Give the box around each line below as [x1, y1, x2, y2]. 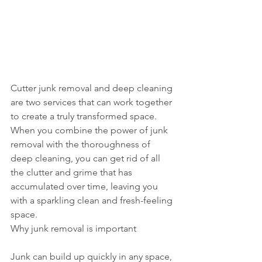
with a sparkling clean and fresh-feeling [11, 194, 175, 206]
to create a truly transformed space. [11, 110, 159, 122]
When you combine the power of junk [11, 124, 170, 136]
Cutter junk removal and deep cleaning [11, 82, 175, 94]
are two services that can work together [11, 96, 174, 108]
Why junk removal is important [11, 222, 136, 234]
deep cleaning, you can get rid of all [11, 152, 163, 164]
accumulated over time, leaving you [11, 180, 160, 192]
